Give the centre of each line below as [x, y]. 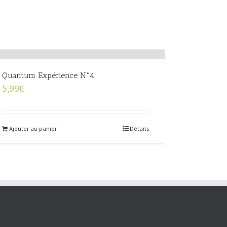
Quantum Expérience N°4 [48, 75]
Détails [139, 129]
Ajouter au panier [33, 129]
